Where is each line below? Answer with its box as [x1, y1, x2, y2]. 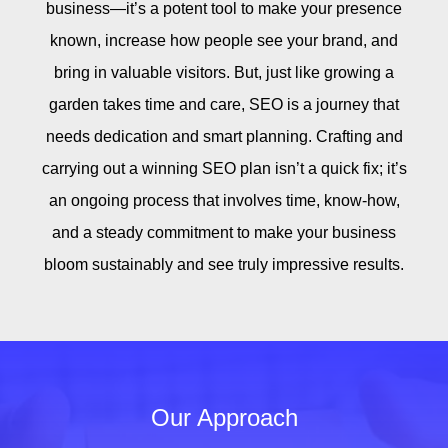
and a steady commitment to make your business [52, 223, 396, 241]
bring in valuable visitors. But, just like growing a [54, 63, 394, 81]
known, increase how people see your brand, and [50, 31, 398, 49]
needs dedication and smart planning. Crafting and [45, 127, 403, 145]
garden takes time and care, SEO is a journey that [49, 95, 399, 113]
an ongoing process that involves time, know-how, [48, 191, 400, 209]
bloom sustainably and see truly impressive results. [44, 255, 404, 273]
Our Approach [150, 403, 298, 431]
